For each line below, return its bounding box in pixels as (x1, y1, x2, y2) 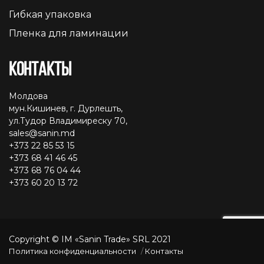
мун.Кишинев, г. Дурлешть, (9, 103, 123, 114)
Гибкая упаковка (9, 8, 91, 20)
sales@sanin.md (9, 127, 75, 138)
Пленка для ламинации (9, 27, 128, 39)
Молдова (9, 90, 48, 101)
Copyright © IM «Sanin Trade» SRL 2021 (9, 233, 171, 245)
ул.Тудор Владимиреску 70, (9, 115, 127, 126)
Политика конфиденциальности (9, 246, 136, 256)
